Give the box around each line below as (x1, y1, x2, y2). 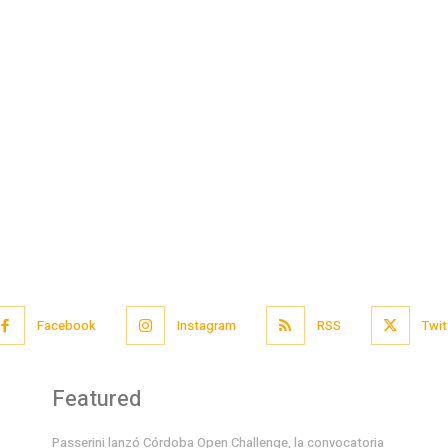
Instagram (176, 315, 236, 335)
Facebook (36, 315, 96, 335)
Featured (52, 383, 141, 416)
